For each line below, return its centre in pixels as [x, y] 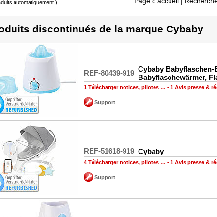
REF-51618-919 [109, 151]
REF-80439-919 [109, 73]
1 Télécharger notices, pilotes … [125, 87]
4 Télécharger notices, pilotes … [125, 162]
